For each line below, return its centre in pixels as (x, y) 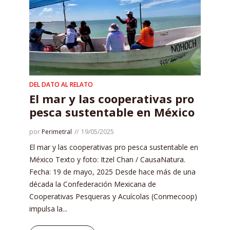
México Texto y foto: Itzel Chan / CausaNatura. (107, 159)
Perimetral (57, 131)
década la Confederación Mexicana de (93, 184)
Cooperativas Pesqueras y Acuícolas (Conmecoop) (113, 196)
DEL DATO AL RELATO (61, 84)
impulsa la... (48, 208)
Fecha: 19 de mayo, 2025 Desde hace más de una (112, 171)
